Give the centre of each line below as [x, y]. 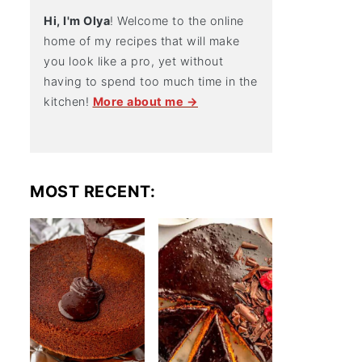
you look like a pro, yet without [133, 61]
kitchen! [68, 101]
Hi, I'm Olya [77, 21]
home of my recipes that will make [142, 41]
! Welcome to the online [177, 21]
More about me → [145, 101]
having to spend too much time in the [150, 81]
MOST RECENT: [93, 192]
